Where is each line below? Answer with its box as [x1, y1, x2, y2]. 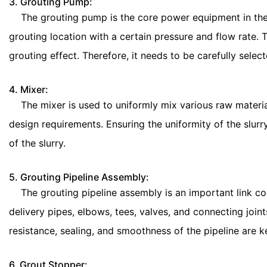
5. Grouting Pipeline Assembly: [9, 171, 149, 183]
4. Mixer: [9, 83, 48, 95]
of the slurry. [9, 137, 66, 149]
